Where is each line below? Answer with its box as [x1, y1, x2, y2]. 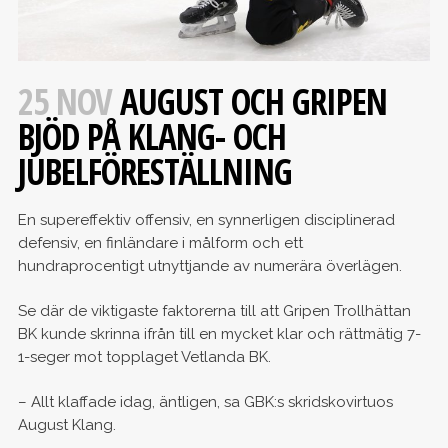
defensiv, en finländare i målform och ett [17, 234, 303, 253]
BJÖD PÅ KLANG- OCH [17, 113, 286, 161]
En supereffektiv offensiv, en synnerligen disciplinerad [17, 211, 395, 230]
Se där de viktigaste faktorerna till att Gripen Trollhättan [17, 302, 411, 321]
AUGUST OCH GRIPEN [111, 78, 387, 126]
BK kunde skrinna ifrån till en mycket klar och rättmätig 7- [17, 325, 421, 344]
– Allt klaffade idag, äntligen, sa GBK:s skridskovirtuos [17, 393, 393, 412]
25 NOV [17, 78, 112, 126]
